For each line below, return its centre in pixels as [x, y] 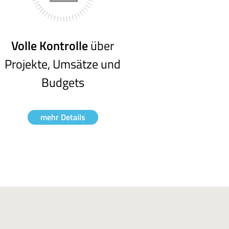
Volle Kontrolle [50, 45]
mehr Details [63, 117]
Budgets [63, 82]
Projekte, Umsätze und [63, 64]
